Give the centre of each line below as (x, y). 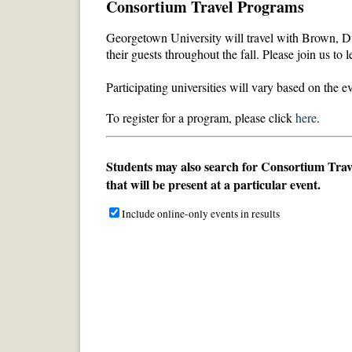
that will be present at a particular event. (215, 184)
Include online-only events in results (201, 213)
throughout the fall (211, 53)
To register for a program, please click (201, 117)
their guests (136, 53)
